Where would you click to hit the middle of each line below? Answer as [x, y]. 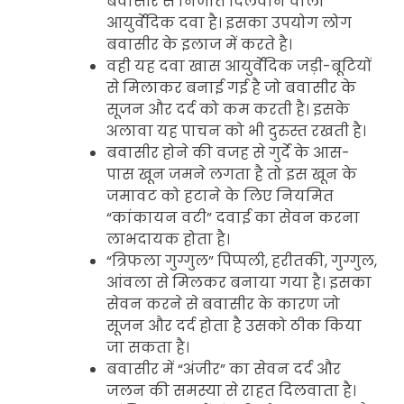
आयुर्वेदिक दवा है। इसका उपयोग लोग [229, 23]
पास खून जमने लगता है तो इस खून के [232, 174]
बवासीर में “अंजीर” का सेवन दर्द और [224, 369]
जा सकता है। [150, 347]
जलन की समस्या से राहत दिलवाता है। [231, 390]
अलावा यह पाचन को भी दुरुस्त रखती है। [236, 131]
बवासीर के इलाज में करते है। [201, 44]
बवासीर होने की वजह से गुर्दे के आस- [228, 152]
